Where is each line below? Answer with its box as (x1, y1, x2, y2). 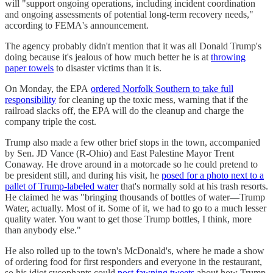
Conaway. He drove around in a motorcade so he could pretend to (5, 159, 258, 170)
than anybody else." (5, 225, 81, 236)
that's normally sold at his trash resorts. (118, 181, 268, 192)
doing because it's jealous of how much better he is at (5, 52, 211, 63)
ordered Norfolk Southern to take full (91, 83, 233, 94)
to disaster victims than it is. (54, 63, 161, 74)
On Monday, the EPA (5, 83, 91, 94)
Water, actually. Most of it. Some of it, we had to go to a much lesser (5, 203, 266, 214)
